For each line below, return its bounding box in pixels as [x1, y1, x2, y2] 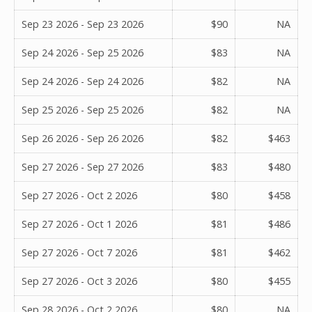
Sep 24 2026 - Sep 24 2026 [22, 74, 143, 88]
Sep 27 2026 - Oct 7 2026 [22, 245, 137, 259]
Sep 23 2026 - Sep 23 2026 [22, 17, 143, 31]
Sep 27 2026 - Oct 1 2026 [22, 217, 137, 231]
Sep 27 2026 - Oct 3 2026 [22, 274, 137, 288]
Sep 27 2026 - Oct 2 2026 [22, 188, 137, 202]
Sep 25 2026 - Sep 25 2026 [22, 102, 143, 116]
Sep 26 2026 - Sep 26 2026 [22, 131, 143, 145]
